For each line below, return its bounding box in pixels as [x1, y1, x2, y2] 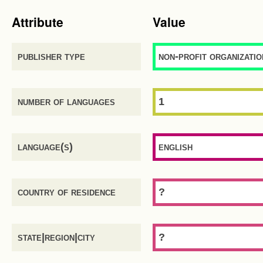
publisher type [18, 50, 85, 62]
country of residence [18, 186, 116, 198]
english [159, 141, 193, 153]
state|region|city [18, 231, 95, 243]
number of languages [18, 96, 115, 107]
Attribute [12, 13, 63, 31]
